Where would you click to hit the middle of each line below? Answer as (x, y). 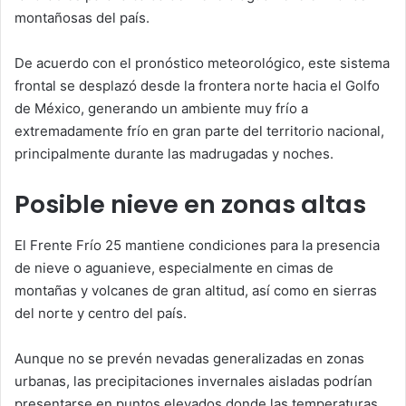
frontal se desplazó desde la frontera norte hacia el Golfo (197, 86)
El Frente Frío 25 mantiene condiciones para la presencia (197, 245)
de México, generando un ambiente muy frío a (161, 109)
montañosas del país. (82, 18)
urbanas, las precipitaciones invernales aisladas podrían (193, 381)
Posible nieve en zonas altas (190, 205)
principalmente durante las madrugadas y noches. (174, 154)
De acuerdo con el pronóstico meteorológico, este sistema (202, 63)
